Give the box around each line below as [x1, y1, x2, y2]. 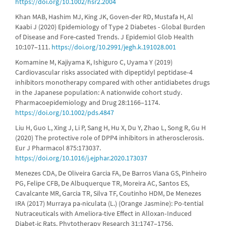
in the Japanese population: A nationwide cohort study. [15, 88, 182, 97]
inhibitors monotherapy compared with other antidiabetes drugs [15, 78, 210, 87]
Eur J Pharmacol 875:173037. [15, 143, 101, 152]
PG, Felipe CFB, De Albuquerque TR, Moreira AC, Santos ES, [15, 179, 189, 188]
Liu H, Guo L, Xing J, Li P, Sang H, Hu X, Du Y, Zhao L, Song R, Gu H [15, 123, 206, 132]
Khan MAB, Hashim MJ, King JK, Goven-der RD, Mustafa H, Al [15, 12, 193, 21]
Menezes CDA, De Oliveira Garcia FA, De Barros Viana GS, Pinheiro [15, 168, 207, 178]
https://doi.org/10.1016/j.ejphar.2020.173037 [15, 153, 147, 162]
